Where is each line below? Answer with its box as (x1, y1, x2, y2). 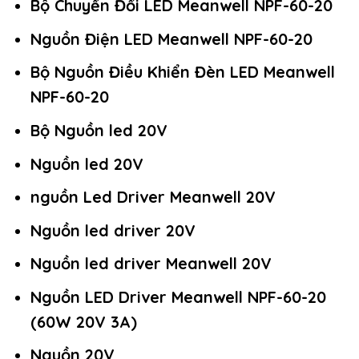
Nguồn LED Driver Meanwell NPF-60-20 (30, 286, 326, 307)
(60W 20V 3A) (30, 311, 137, 332)
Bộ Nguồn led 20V (30, 120, 167, 141)
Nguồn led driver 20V (30, 220, 196, 240)
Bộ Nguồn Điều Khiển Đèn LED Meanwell (30, 62, 335, 83)
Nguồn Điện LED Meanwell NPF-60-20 (30, 28, 313, 49)
